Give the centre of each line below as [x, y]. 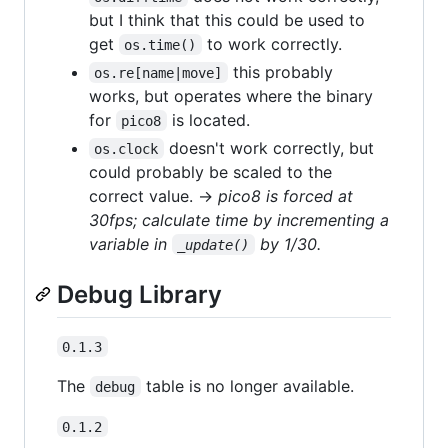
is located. [208, 119]
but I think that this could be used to [227, 19]
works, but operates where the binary [231, 95]
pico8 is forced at [285, 195]
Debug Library [139, 294]
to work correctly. [271, 43]
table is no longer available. [247, 385]
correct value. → [153, 195]
